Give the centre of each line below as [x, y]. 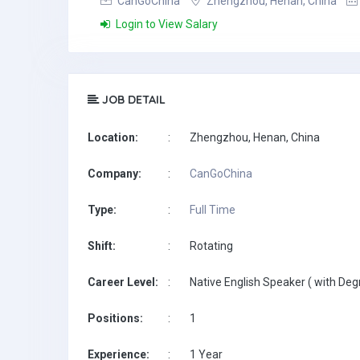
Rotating [211, 246]
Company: [115, 174]
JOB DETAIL [132, 100]
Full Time [213, 210]
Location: [113, 137]
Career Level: [123, 282]
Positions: [115, 318]
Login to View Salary [166, 24]
